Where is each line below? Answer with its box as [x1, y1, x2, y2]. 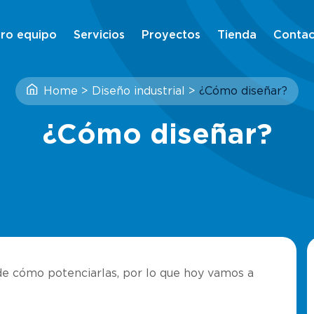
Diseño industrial [92, 86, 185, 97]
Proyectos [142, 29, 201, 41]
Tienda [217, 29, 257, 41]
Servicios [74, 29, 125, 41]
